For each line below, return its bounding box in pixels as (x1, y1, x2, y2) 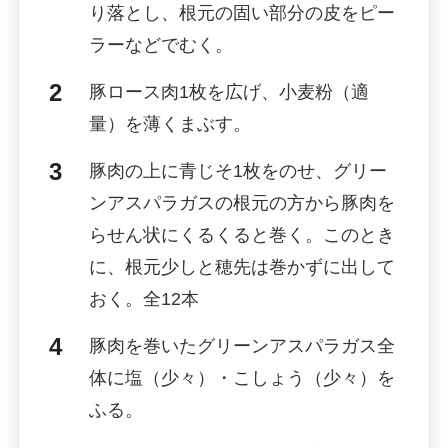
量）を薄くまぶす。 (88, 113, 251, 134)
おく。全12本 (88, 288, 199, 309)
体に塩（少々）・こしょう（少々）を (88, 367, 395, 388)
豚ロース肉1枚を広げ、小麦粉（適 (88, 81, 369, 102)
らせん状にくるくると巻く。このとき (88, 224, 395, 245)
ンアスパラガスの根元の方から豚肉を (88, 192, 395, 213)
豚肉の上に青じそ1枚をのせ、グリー (88, 160, 387, 181)
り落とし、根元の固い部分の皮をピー (88, 2, 395, 23)
